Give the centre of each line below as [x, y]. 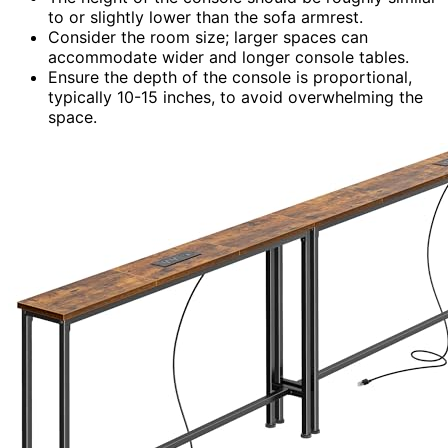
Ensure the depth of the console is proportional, [230, 76]
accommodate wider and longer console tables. [228, 56]
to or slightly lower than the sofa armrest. [205, 16]
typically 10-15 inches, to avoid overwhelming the [235, 96]
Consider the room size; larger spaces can [208, 36]
